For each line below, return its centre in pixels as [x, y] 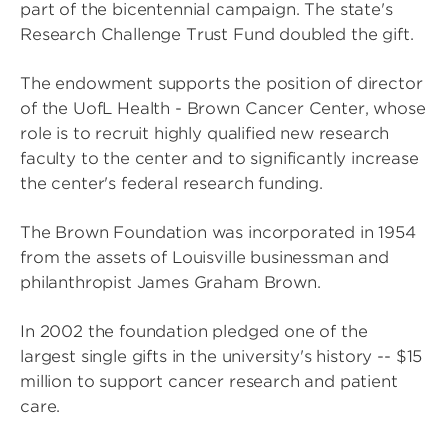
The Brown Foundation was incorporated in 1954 [218, 233]
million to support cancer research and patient [209, 382]
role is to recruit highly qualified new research [205, 134]
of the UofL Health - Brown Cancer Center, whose [223, 109]
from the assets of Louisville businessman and [204, 258]
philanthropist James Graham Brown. [170, 283]
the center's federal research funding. [171, 184]
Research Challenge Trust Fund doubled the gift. [217, 35]
